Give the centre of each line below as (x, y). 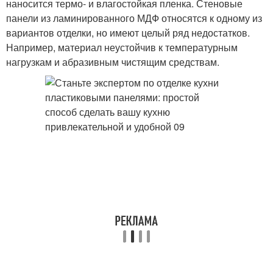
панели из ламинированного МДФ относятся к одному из (134, 18)
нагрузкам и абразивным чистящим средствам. (113, 62)
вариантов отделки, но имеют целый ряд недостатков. (128, 33)
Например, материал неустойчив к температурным (122, 47)
